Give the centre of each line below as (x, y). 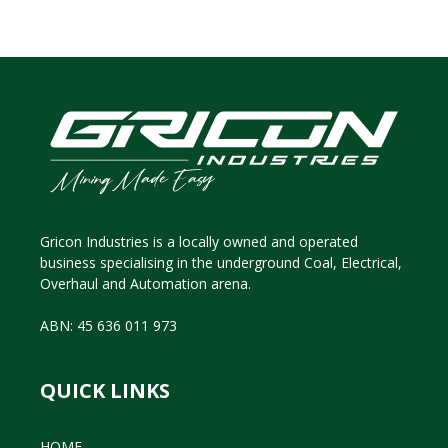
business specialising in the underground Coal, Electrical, (221, 262)
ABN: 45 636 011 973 (108, 325)
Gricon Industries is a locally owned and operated (199, 241)
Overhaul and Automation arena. (145, 283)
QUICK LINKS (105, 390)
